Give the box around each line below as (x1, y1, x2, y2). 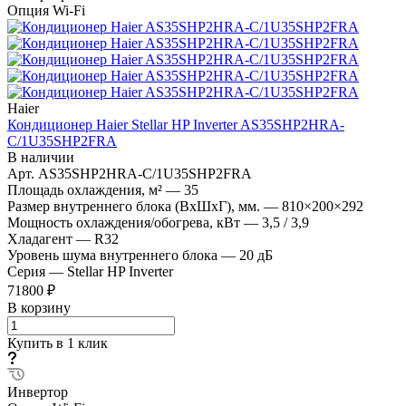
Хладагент (7, 230, 76, 246)
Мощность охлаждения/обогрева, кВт (7, 214, 244, 230)
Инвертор (7, 383, 68, 400)
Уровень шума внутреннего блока (7, 246, 221, 263)
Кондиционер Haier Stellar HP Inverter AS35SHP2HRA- (7, 116, 344, 132)
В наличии (7, 149, 74, 165)
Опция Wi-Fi (7, 2, 85, 18)
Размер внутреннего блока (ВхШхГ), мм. (7, 198, 264, 214)
